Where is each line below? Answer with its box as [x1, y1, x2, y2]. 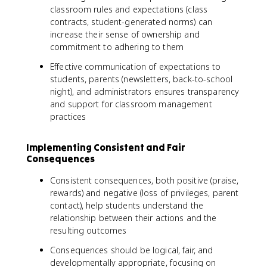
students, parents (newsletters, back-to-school [50, 73, 233, 85]
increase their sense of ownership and [50, 29, 200, 40]
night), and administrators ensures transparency [50, 86, 240, 97]
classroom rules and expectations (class [50, 4, 208, 15]
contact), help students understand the [50, 200, 203, 211]
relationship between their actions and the [50, 212, 217, 223]
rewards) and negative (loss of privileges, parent [50, 187, 239, 198]
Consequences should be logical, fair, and [50, 244, 213, 256]
